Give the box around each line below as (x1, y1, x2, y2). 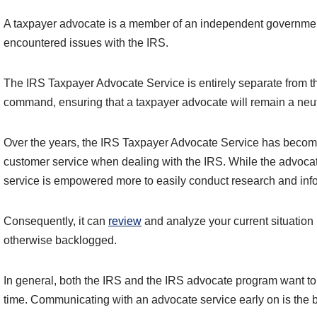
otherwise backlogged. (4, 234, 117, 247)
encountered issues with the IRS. (4, 37, 168, 50)
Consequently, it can (4, 215, 108, 228)
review (108, 215, 142, 228)
